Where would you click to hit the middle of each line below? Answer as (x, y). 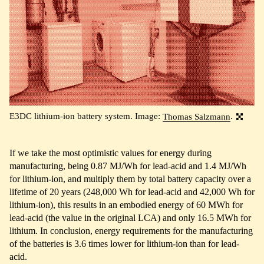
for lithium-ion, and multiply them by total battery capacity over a (130, 179)
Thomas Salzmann (197, 116)
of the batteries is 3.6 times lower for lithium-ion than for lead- (124, 243)
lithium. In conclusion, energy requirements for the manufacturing (131, 230)
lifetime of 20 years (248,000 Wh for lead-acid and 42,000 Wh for (132, 192)
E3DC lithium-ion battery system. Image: (86, 116)
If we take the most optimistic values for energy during (110, 153)
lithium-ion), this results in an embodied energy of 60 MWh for (126, 204)
